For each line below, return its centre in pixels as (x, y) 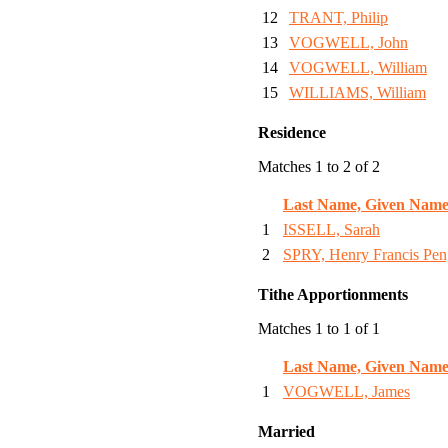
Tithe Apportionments (333, 295)
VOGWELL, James (346, 392)
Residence (292, 133)
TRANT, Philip (338, 18)
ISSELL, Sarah (331, 230)
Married (286, 432)
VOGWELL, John (348, 43)
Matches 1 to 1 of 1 (319, 329)
